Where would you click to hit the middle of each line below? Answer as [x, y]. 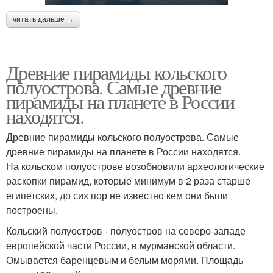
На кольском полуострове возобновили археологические [135, 166]
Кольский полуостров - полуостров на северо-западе [126, 231]
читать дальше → [43, 20]
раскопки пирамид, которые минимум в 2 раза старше [128, 181]
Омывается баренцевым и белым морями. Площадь [125, 260]
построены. [32, 210]
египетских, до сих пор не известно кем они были [117, 196]
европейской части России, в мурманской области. [121, 246]
